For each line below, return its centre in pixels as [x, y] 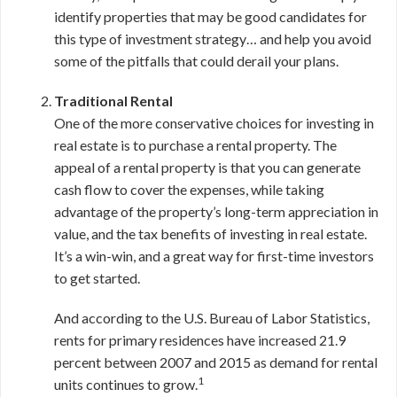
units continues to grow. [126, 384]
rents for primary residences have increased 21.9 [200, 340]
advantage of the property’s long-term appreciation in [216, 211]
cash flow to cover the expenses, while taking [189, 189]
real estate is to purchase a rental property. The [195, 145]
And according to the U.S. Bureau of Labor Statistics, [212, 318]
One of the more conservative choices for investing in [214, 123]
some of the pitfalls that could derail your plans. [196, 61]
